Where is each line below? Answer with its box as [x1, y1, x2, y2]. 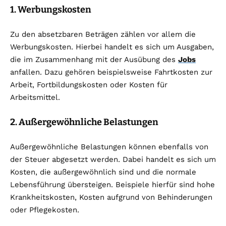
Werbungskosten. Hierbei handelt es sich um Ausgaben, [10, 42, 214, 52]
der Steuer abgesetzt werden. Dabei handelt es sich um [10, 155, 216, 164]
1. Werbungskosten [10, 4, 91, 16]
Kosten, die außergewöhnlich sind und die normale [10, 167, 196, 177]
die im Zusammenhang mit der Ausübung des [10, 55, 178, 65]
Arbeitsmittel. [10, 93, 60, 102]
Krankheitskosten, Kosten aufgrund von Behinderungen [10, 193, 212, 202]
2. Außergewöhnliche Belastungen [10, 117, 158, 128]
